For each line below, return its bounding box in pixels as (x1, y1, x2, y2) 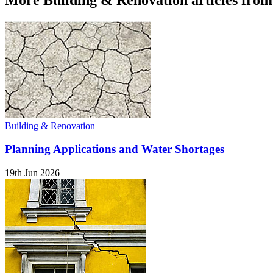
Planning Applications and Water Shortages (5, 143, 224, 156)
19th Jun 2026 (5, 168, 60, 179)
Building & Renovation (5, 120, 95, 131)
